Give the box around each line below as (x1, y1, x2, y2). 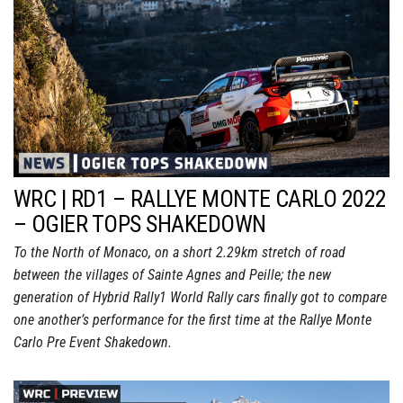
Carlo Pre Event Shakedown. (13, 334, 172, 352)
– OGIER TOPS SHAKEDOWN (13, 210, 266, 238)
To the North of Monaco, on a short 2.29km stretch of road (13, 244, 345, 262)
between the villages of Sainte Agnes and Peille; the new (13, 266, 331, 284)
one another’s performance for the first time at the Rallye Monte (13, 311, 372, 329)
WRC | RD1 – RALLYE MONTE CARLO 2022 (13, 185, 387, 213)
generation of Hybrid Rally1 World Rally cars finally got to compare (13, 289, 387, 307)
